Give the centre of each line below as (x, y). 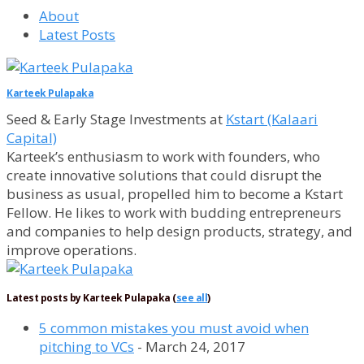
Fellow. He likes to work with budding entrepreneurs (174, 213)
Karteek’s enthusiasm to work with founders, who (163, 157)
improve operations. (71, 250)
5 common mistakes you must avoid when (174, 328)
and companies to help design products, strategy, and (180, 232)
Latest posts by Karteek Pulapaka (90, 298)
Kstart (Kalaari (272, 119)
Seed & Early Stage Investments (106, 119)
